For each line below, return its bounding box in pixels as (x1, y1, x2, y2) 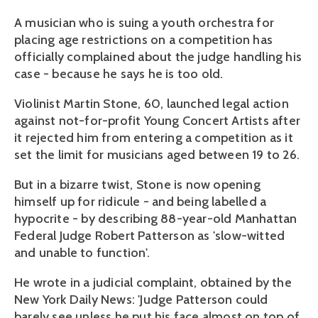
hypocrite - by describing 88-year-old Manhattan (14, 211, 297, 226)
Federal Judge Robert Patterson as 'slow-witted (14, 228, 285, 243)
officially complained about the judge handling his (14, 49, 302, 65)
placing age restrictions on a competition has (14, 32, 273, 48)
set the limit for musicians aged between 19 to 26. (14, 147, 300, 163)
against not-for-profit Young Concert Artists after (14, 113, 301, 128)
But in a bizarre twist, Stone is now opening (14, 177, 261, 192)
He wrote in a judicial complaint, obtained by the (14, 275, 292, 290)
